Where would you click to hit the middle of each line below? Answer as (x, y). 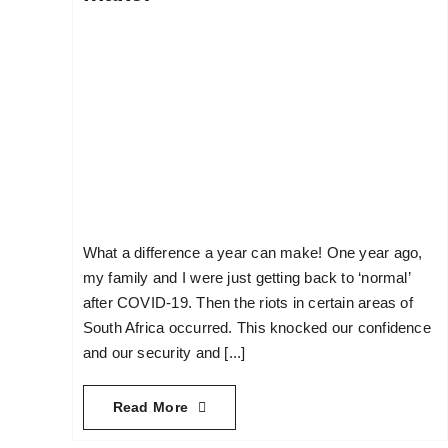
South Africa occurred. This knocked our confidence (256, 328)
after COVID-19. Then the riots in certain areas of (247, 303)
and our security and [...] (164, 353)
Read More (150, 407)
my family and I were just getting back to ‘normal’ (246, 278)
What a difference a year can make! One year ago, (252, 253)
